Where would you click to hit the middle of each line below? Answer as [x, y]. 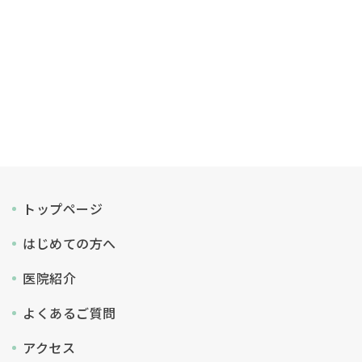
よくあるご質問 [69, 313]
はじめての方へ [69, 244]
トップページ [63, 209]
